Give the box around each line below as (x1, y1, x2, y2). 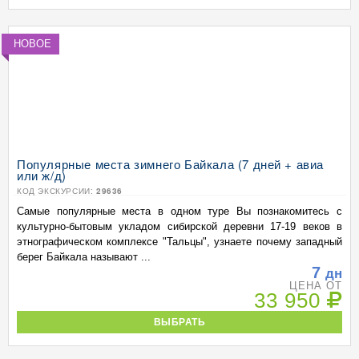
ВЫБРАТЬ (153, 317, 206, 327)
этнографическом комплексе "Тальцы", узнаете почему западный (17, 236, 342, 248)
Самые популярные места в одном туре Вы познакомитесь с (17, 205, 342, 217)
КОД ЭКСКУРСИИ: (17, 185, 96, 196)
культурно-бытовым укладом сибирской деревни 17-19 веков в (17, 220, 342, 232)
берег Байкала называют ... (17, 251, 151, 263)
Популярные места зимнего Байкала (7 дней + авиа (17, 155, 325, 172)
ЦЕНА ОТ (288, 280, 342, 292)
